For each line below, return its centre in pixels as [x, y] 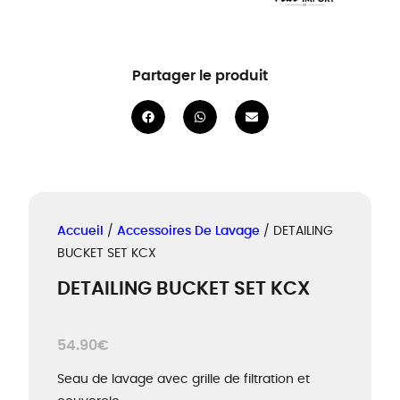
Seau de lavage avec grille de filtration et [183, 379]
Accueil [80, 232]
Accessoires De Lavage [188, 232]
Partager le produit [200, 76]
